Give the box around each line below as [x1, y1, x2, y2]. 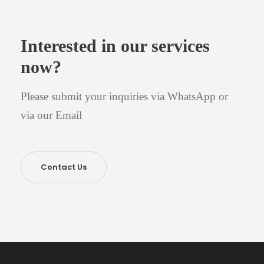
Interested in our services [21, 36, 210, 55]
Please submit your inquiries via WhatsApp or [21, 90, 228, 103]
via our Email [21, 109, 82, 121]
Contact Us [41, 161, 87, 173]
